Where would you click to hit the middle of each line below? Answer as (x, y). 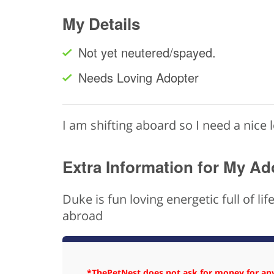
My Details (101, 24)
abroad (83, 215)
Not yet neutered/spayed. (147, 53)
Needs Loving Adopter (139, 78)
